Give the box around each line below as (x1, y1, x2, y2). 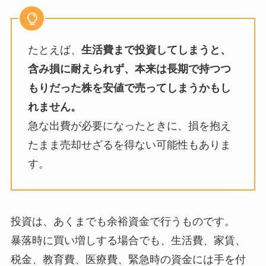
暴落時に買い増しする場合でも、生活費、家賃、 (10, 234, 246, 246)
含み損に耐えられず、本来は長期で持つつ (27, 62, 231, 75)
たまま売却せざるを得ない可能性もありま (27, 138, 231, 151)
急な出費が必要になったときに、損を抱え (27, 119, 231, 132)
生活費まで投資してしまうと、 (81, 43, 231, 56)
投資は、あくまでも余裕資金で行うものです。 (10, 215, 235, 227)
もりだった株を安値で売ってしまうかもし (27, 81, 231, 94)
